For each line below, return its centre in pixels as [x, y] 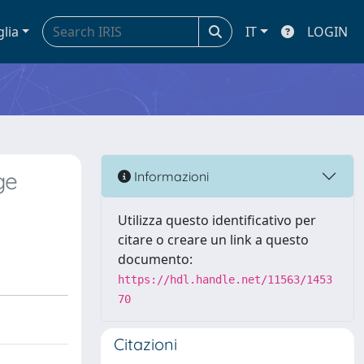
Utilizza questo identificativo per [217, 220]
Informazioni [170, 176]
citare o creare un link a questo [213, 240]
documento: [155, 259]
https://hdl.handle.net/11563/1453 [225, 279]
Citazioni [145, 344]
